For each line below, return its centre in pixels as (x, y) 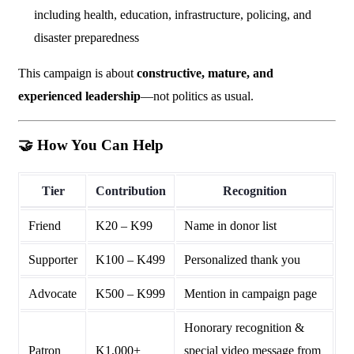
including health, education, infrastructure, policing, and (173, 15)
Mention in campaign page (250, 294)
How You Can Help (100, 145)
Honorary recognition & (244, 328)
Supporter (53, 260)
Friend (45, 226)
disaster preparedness (87, 38)
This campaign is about (77, 73)
